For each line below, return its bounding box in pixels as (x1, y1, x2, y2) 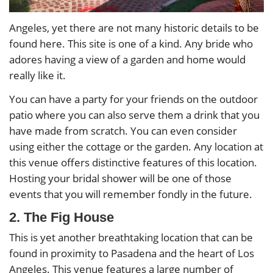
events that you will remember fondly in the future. (9, 187, 252, 201)
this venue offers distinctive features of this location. (9, 155, 257, 169)
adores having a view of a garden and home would (9, 52, 246, 66)
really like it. (9, 68, 66, 82)
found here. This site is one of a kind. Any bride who (9, 36, 253, 51)
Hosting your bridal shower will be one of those (9, 171, 232, 185)
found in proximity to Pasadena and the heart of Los (9, 246, 254, 261)
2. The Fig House (9, 210, 114, 225)
